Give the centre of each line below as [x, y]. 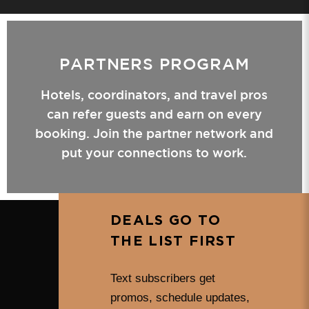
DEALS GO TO [166, 221]
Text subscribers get [163, 278]
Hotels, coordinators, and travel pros [154, 94]
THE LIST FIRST [173, 241]
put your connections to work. [154, 152]
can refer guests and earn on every [154, 113]
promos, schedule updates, [180, 298]
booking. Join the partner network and [154, 133]
